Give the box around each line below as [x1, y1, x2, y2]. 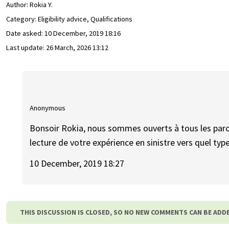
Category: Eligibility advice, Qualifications [6, 14, 132, 24]
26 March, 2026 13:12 [46, 43, 108, 53]
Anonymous [30, 103, 66, 112]
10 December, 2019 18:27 [30, 157, 125, 169]
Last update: [6, 43, 46, 53]
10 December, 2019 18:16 [44, 29, 121, 38]
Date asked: [6, 29, 44, 38]
